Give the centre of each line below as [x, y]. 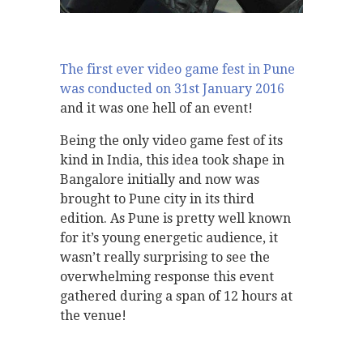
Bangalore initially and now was [160, 180]
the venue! [93, 316]
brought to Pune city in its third [157, 199]
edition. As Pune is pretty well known [175, 219]
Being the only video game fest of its [171, 141]
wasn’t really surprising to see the [165, 258]
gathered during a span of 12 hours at [176, 297]
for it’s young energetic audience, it [169, 238]
